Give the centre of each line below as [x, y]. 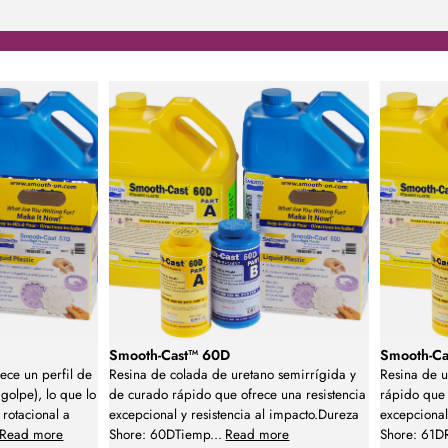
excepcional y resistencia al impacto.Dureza [234, 415]
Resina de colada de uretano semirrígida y [233, 375]
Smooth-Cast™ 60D [170, 355]
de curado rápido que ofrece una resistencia [238, 395]
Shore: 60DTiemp [160, 435]
